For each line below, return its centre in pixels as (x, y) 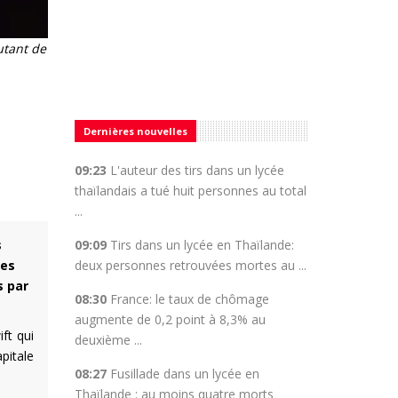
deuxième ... (108, 340)
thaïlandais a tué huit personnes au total (190, 191)
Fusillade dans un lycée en (184, 374)
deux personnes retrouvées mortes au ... (190, 265)
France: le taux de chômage (189, 299)
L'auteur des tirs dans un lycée (197, 170)
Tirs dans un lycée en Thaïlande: (202, 245)
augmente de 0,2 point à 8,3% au (170, 319)
